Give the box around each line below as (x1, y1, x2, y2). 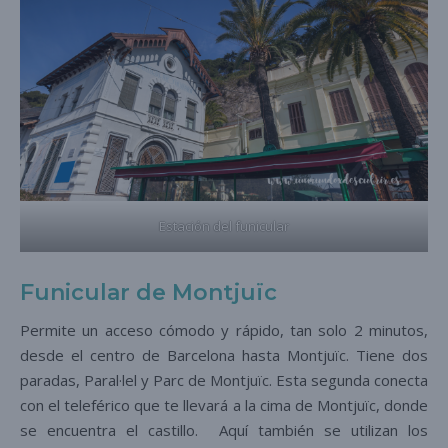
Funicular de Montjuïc (20, 278, 277, 306)
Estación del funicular (159, 216, 289, 235)
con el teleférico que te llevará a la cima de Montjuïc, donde (20, 394, 428, 415)
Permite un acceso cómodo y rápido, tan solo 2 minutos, (20, 319, 428, 340)
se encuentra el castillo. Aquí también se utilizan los (20, 419, 428, 440)
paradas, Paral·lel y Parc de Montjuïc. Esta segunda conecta (20, 369, 428, 390)
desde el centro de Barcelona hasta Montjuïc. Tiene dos (20, 344, 428, 365)
